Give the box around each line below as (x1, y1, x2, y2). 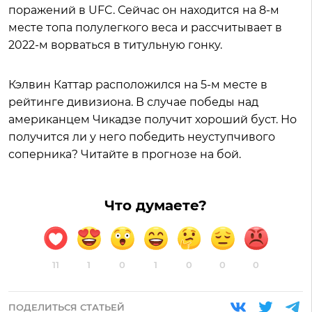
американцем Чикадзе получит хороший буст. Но (8, 113, 297, 127)
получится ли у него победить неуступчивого (8, 130, 275, 144)
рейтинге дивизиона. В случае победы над (8, 95, 258, 109)
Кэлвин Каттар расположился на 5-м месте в (8, 78, 267, 92)
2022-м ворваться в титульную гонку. (8, 38, 225, 52)
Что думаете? (104, 197, 207, 214)
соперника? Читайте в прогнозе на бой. (8, 148, 241, 162)
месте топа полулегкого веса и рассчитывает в (8, 21, 282, 35)
